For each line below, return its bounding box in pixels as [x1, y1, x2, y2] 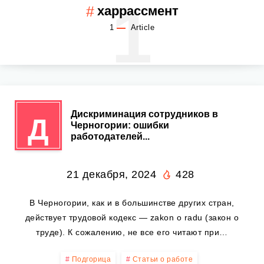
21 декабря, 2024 [67, 169, 157, 180]
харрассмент [97, 3, 179, 18]
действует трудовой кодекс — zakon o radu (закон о [25, 213, 239, 222]
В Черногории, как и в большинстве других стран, [29, 198, 235, 207]
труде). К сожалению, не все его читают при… [36, 227, 228, 237]
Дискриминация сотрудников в [71, 109, 218, 119]
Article [128, 23, 154, 32]
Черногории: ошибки [71, 120, 169, 130]
